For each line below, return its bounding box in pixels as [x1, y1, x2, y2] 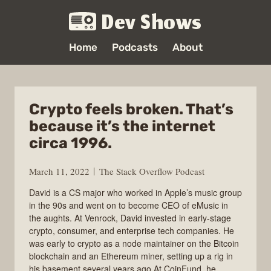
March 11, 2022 [29, 165, 90, 177]
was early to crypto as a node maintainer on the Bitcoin [29, 237, 239, 249]
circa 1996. [29, 134, 112, 152]
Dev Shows [102, 7, 202, 43]
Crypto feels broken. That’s [29, 100, 233, 118]
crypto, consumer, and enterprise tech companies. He [29, 224, 234, 237]
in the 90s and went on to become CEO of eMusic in [29, 198, 228, 211]
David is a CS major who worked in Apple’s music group [29, 186, 242, 198]
